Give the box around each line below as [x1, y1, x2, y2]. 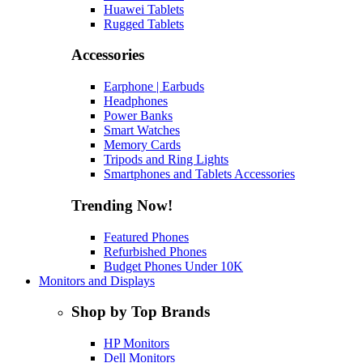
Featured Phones [104, 229, 189, 244]
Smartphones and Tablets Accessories [104, 167, 295, 181]
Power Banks [104, 109, 173, 123]
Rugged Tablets [104, 16, 184, 31]
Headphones [104, 94, 168, 109]
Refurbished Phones [104, 244, 207, 258]
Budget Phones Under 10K [104, 258, 243, 273]
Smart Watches [104, 123, 180, 138]
